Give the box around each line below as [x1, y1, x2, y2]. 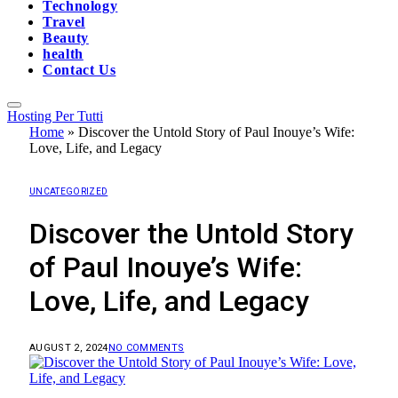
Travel [43, 13, 85, 29]
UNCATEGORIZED [29, 186, 108, 196]
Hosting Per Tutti [7, 107, 103, 123]
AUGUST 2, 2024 [29, 341, 108, 354]
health [43, 45, 84, 61]
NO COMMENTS [107, 341, 185, 354]
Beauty [43, 29, 89, 45]
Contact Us [43, 61, 116, 77]
